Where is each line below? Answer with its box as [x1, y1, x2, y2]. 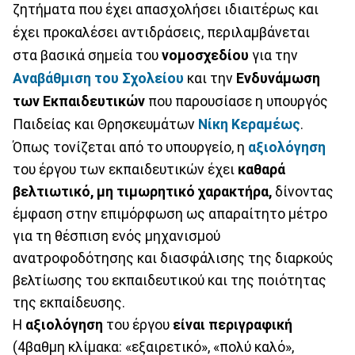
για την [252, 47, 298, 63]
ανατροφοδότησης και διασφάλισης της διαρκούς [13, 250, 334, 266]
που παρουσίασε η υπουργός [145, 93, 328, 109]
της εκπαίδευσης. [13, 294, 125, 311]
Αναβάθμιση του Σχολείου [13, 70, 184, 86]
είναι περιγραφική [170, 316, 292, 333]
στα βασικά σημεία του [13, 47, 162, 63]
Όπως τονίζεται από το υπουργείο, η [13, 139, 248, 155]
